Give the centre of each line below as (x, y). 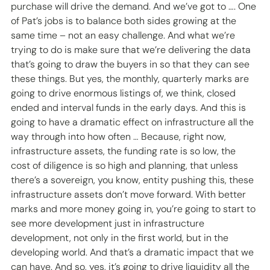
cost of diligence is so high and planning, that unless (126, 166)
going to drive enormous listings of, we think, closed (124, 93)
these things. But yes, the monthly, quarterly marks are (131, 79)
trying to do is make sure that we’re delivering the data (132, 50)
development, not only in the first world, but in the (121, 238)
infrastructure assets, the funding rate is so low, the (124, 151)
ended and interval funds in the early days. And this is (130, 108)
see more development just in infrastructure (109, 224)
